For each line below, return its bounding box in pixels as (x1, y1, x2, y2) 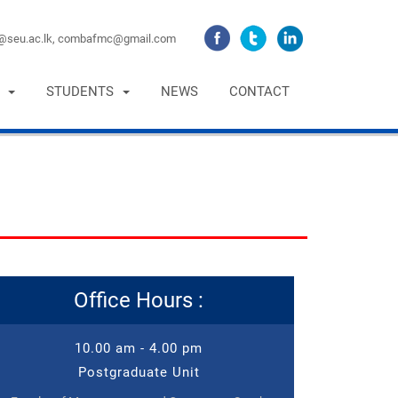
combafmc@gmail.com (57, 31, 176, 45)
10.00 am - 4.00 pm (75, 340, 203, 356)
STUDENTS (46, 84, 114, 99)
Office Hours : (74, 288, 203, 313)
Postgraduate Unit (77, 364, 200, 380)
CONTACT (229, 84, 290, 99)
